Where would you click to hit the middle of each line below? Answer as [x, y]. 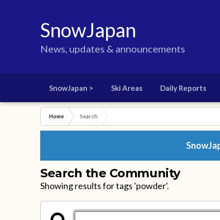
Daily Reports [183, 88]
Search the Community [110, 173]
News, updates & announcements [113, 49]
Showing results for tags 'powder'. [105, 186]
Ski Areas [127, 88]
